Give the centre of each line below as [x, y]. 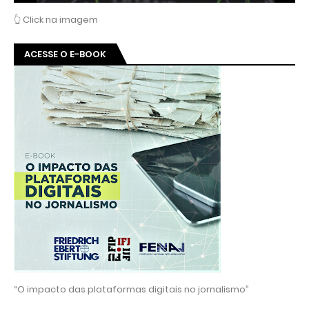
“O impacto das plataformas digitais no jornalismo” [131, 289]
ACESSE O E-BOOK [65, 54]
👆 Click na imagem [56, 19]
